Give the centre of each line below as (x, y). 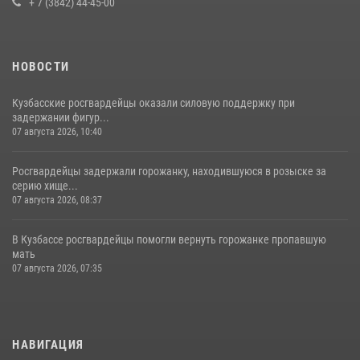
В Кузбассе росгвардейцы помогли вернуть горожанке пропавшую (169, 239)
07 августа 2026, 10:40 (57, 131)
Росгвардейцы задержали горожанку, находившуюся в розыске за (169, 171)
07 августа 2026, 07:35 (57, 268)
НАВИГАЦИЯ (48, 344)
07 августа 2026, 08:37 (57, 200)
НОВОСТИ (41, 66)
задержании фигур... (61, 117)
